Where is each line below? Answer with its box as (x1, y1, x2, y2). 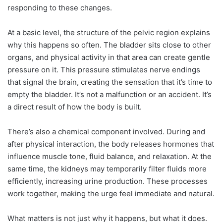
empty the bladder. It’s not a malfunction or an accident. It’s (7, 90, 212, 100)
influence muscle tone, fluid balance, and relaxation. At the (7, 152, 212, 162)
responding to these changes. (7, 3, 112, 13)
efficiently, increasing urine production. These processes (7, 176, 208, 186)
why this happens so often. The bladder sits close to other (7, 40, 211, 50)
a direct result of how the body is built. (7, 102, 142, 112)
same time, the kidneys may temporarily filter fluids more (7, 164, 207, 174)
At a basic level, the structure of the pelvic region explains (7, 28, 210, 38)
